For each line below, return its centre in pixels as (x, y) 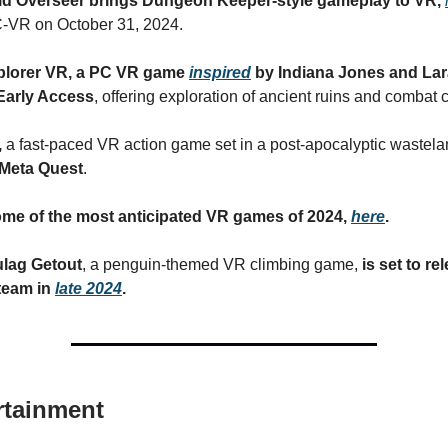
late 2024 (88, 288)
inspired (220, 72)
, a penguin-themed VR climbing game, (220, 264)
